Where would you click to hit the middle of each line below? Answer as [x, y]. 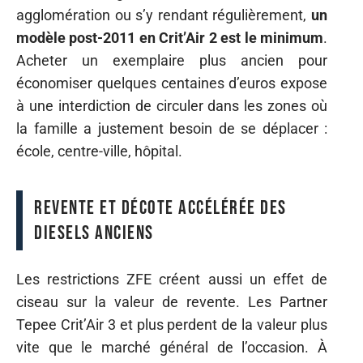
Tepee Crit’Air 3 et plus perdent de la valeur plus [172, 325]
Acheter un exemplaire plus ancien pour [172, 60]
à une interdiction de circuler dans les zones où [172, 105]
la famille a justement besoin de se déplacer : [172, 128]
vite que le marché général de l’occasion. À [172, 347]
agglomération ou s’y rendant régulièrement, [164, 15]
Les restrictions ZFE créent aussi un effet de [172, 279]
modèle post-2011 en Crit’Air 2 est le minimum [170, 37]
